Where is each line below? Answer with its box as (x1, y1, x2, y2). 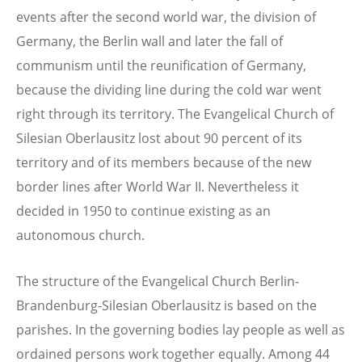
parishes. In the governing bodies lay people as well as (16, 320, 345, 339)
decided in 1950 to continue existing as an (16, 201, 271, 220)
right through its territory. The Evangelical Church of (16, 104, 334, 123)
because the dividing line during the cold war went (16, 80, 322, 99)
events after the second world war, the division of (16, 7, 316, 26)
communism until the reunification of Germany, (16, 56, 306, 74)
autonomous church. (16, 225, 145, 244)
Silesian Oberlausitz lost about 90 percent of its (16, 128, 302, 147)
